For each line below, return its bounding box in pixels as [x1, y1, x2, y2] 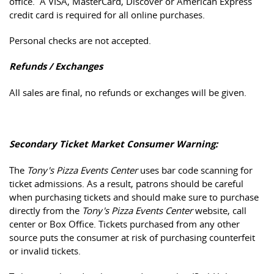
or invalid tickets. [9, 245, 83, 257]
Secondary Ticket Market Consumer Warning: [9, 138, 218, 150]
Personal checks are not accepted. [9, 34, 151, 46]
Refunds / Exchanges [9, 60, 103, 73]
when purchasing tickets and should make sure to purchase [9, 191, 259, 203]
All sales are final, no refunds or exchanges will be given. [9, 86, 246, 98]
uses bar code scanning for [138, 164, 253, 176]
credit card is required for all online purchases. [9, 9, 205, 21]
